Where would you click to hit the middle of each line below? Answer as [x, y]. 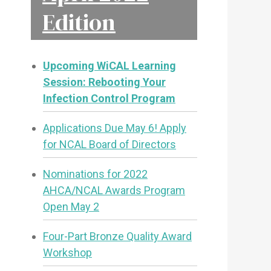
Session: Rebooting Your [104, 82]
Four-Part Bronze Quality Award [117, 236]
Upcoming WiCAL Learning [109, 65]
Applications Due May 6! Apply [115, 128]
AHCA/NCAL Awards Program [114, 190]
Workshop [67, 252]
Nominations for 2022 [95, 174]
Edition [79, 22]
